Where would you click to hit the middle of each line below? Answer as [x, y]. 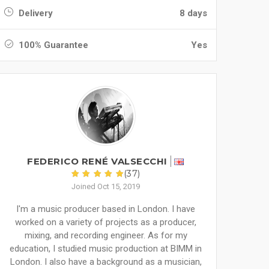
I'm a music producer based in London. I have [106, 209]
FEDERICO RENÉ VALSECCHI [97, 161]
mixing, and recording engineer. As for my [106, 235]
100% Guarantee [52, 45]
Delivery [35, 13]
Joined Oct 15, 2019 [106, 186]
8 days [193, 13]
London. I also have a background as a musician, [106, 262]
